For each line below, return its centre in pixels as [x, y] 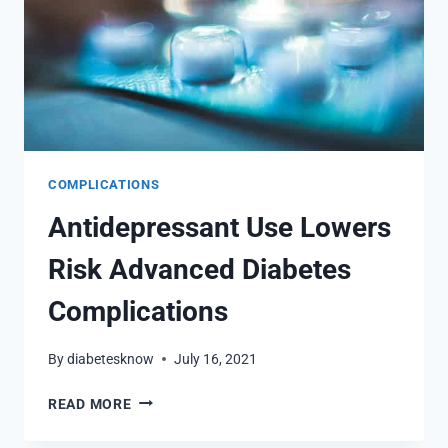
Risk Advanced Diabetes [199, 270]
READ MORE [90, 404]
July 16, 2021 [216, 359]
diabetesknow [111, 359]
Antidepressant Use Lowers [219, 228]
